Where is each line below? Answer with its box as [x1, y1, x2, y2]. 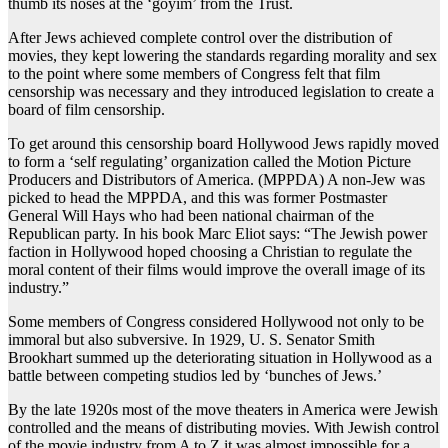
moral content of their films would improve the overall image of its [8, 261, 425, 279]
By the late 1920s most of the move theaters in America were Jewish [8, 401, 438, 419]
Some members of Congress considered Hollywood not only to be [8, 313, 424, 331]
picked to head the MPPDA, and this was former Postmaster [8, 189, 387, 207]
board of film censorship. [8, 101, 165, 119]
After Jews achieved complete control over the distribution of [8, 29, 392, 47]
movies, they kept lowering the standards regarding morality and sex [8, 47, 437, 65]
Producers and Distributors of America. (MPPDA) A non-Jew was [8, 171, 425, 189]
